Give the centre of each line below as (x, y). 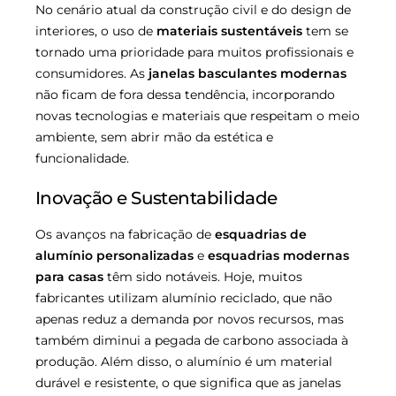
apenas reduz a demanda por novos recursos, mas (190, 319)
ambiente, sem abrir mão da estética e (154, 137)
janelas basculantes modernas (247, 73)
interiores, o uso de (96, 30)
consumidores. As (92, 73)
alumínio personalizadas (114, 255)
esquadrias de (261, 234)
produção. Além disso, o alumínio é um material (184, 361)
